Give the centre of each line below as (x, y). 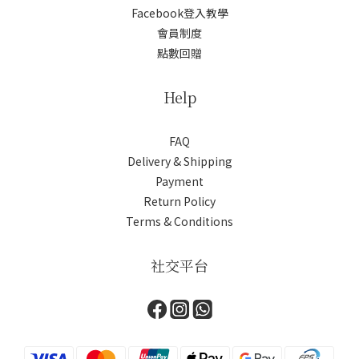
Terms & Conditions (179, 221)
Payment (179, 181)
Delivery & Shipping (179, 161)
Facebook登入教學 (179, 13)
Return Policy (179, 201)
